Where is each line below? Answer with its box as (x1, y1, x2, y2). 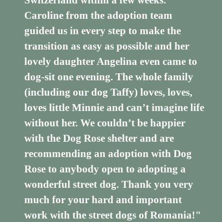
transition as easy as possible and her (24, 40, 190, 53)
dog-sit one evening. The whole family (24, 71, 194, 83)
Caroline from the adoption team (24, 9, 173, 22)
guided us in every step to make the (24, 25, 181, 37)
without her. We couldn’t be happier (24, 117, 186, 129)
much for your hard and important (24, 194, 182, 206)
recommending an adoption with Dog (24, 148, 192, 160)
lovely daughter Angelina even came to (24, 55, 198, 68)
